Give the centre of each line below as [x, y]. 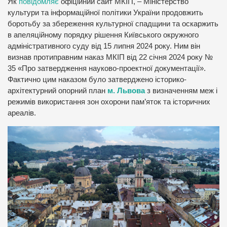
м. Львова [126, 91]
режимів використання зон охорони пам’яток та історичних [109, 102]
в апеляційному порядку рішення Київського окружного [103, 35]
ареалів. [22, 113]
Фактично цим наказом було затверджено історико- [97, 80]
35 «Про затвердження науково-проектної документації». [107, 68]
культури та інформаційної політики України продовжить [105, 13]
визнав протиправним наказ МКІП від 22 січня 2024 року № [110, 57]
